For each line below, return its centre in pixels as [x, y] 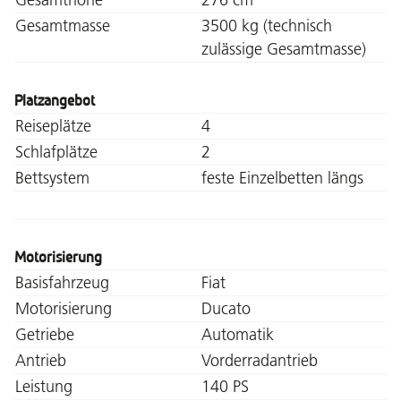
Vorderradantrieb [260, 360]
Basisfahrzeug [62, 282]
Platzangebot [55, 101]
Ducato [226, 308]
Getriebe [45, 334]
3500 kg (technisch [267, 26]
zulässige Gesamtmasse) [284, 49]
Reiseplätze [53, 126]
